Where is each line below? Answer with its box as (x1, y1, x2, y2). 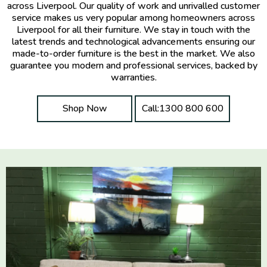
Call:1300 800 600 (141, 102, 223, 115)
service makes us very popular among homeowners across (12, 11, 255, 24)
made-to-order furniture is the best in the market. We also (12, 47, 255, 60)
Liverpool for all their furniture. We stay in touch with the (17, 23, 250, 36)
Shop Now (62, 102, 107, 115)
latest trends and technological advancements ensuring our (12, 35, 255, 48)
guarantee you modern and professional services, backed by (10, 59, 257, 72)
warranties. (110, 71, 157, 84)
